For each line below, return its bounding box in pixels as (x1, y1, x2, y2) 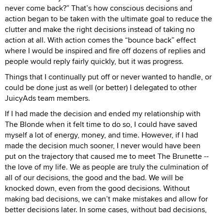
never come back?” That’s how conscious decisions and (5, 2, 192, 14)
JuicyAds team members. (5, 93, 90, 104)
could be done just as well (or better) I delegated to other (5, 82, 197, 93)
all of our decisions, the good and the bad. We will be (5, 172, 184, 183)
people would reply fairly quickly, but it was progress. (5, 56, 184, 67)
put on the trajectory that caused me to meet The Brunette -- (5, 151, 209, 162)
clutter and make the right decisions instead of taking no (5, 24, 195, 35)
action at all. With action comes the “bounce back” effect (5, 34, 196, 46)
